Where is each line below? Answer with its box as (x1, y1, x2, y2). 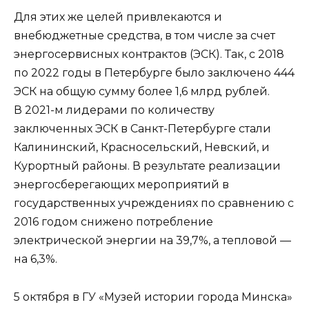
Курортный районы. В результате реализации (14, 159, 281, 173)
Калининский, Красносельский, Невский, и (14, 141, 270, 154)
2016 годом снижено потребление (14, 215, 213, 229)
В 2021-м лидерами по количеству (14, 103, 215, 117)
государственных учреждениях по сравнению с (14, 197, 294, 210)
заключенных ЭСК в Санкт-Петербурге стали (14, 122, 271, 136)
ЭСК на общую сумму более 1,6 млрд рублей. (14, 85, 270, 99)
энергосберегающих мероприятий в (14, 178, 229, 192)
